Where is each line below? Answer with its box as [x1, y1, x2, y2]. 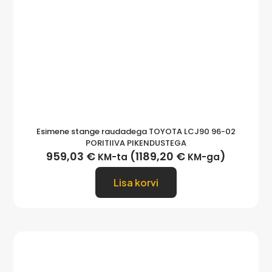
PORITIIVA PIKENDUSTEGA [86, 137, 186, 149]
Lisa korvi [114, 175, 158, 189]
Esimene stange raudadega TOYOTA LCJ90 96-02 [36, 125, 236, 137]
